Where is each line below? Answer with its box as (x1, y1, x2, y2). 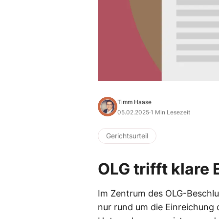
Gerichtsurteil (106, 131, 148, 140)
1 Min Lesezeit (151, 108, 190, 116)
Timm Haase (117, 98, 152, 106)
